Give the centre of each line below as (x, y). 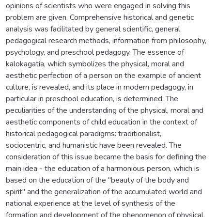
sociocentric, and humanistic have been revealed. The (94, 145)
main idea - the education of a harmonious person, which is (103, 168)
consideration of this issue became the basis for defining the (106, 157)
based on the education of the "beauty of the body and (97, 180)
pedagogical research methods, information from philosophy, (106, 40)
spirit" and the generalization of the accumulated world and (104, 192)
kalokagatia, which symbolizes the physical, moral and (95, 64)
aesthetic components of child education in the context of (101, 122)
